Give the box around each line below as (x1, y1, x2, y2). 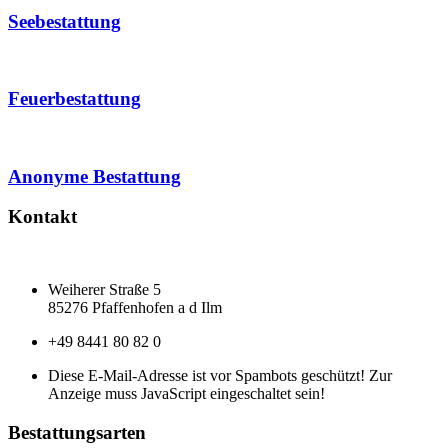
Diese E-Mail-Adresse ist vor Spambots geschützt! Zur (48, 367, 392, 385)
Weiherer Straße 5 (48, 281, 161, 299)
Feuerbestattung (8, 88, 141, 110)
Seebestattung (8, 10, 121, 32)
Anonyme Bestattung (8, 165, 181, 187)
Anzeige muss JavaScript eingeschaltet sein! (48, 385, 325, 403)
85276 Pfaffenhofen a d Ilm (48, 299, 222, 317)
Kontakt (8, 206, 77, 228)
